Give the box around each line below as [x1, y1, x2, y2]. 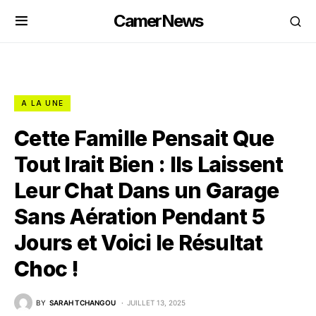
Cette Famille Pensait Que [14, 126, 274, 151]
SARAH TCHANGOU [49, 298, 116, 307]
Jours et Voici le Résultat [14, 230, 263, 255]
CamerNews [113, 11, 203, 31]
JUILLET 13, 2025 [127, 298, 186, 307]
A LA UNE [21, 99, 63, 107]
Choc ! [14, 256, 79, 281]
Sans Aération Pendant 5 [14, 204, 265, 229]
